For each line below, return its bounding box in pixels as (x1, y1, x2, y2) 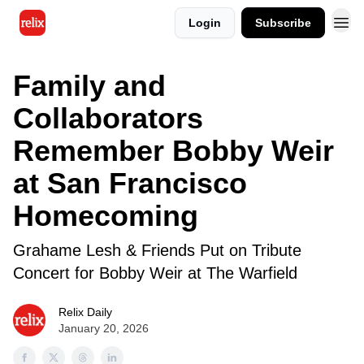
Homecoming (13, 199, 198, 232)
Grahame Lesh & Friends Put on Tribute (13, 241, 301, 259)
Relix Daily (58, 305, 112, 318)
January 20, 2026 (58, 322, 149, 335)
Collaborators (13, 102, 203, 135)
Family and (13, 69, 166, 102)
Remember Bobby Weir (13, 134, 334, 167)
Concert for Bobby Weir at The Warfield (13, 264, 297, 282)
